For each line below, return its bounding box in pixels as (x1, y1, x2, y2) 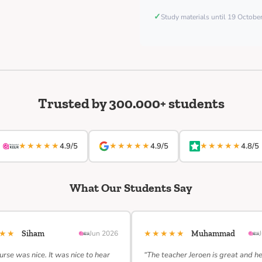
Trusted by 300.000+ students (37, 95, 225, 112)
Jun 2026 (89, 229, 118, 238)
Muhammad (191, 229, 235, 239)
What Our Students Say (70, 181, 192, 195)
